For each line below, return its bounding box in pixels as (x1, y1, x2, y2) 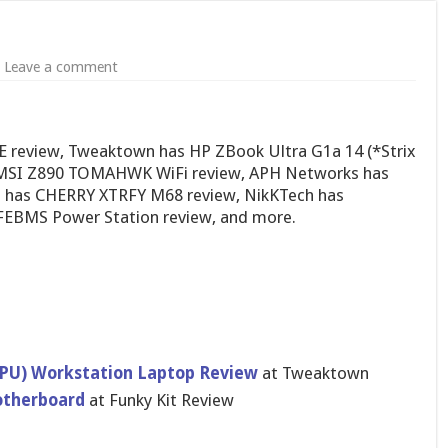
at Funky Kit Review (84, 390, 234, 410)
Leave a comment (3, 59, 118, 75)
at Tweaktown (257, 363, 369, 383)
